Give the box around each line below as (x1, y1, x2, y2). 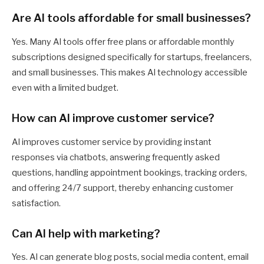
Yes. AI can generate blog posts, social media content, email (12, 252, 249, 263)
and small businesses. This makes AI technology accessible (12, 67, 247, 78)
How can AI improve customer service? (12, 111, 214, 125)
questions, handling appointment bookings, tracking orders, (12, 167, 247, 178)
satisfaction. (12, 197, 61, 209)
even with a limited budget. (12, 82, 118, 93)
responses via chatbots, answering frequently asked (12, 151, 220, 163)
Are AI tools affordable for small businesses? (12, 11, 251, 25)
